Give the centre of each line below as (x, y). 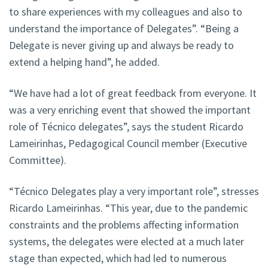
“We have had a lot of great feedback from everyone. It (133, 93)
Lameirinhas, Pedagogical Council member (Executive (128, 144)
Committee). (38, 160)
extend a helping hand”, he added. (84, 62)
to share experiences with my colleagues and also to (126, 12)
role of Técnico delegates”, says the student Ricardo (126, 127)
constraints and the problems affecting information (124, 225)
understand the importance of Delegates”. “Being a (124, 29)
